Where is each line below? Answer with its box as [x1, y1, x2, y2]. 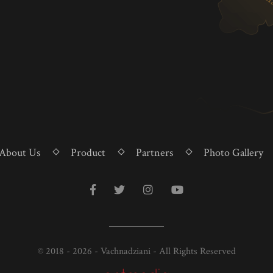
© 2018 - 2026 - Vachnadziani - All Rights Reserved [37, 244, 236, 258]
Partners [135, 145, 173, 160]
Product [70, 145, 105, 160]
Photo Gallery [203, 145, 263, 160]
